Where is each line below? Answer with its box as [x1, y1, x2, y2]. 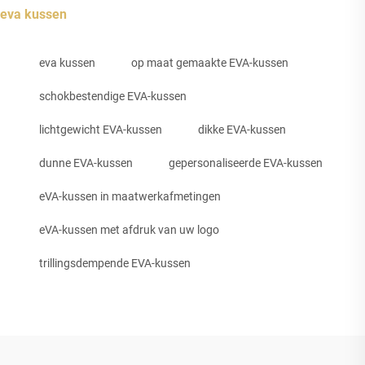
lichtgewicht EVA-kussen [39, 122, 162, 136]
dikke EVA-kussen [198, 122, 286, 136]
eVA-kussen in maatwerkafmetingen [39, 189, 221, 203]
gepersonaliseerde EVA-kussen [169, 156, 323, 169]
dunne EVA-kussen [39, 156, 133, 169]
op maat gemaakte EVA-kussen [131, 55, 288, 69]
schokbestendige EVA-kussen [39, 89, 187, 103]
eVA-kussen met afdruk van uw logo [39, 222, 219, 236]
